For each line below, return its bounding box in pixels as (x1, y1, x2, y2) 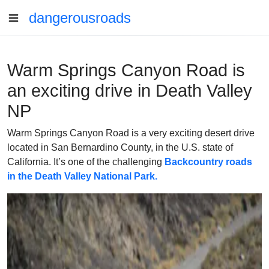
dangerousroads (29, 10, 131, 26)
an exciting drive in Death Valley (7, 81, 252, 100)
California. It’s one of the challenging (7, 157, 165, 167)
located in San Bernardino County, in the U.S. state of (7, 142, 233, 153)
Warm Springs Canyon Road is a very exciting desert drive (7, 128, 255, 138)
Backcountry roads (165, 157, 252, 167)
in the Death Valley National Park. (7, 171, 157, 181)
